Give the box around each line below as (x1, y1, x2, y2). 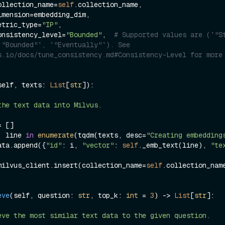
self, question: (14, 190, 78, 200)
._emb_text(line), (138, 140, 210, 150)
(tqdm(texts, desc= (74, 130, 146, 140)
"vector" (82, 140, 114, 150)
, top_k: (90, 190, 126, 200)
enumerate (38, 130, 74, 140)
